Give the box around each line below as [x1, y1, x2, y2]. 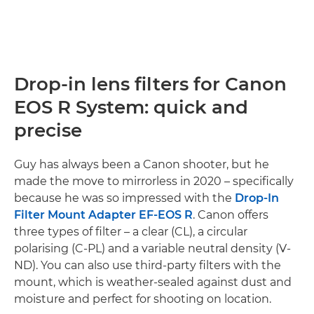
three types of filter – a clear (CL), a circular [14, 225, 247, 239]
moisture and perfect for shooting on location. [14, 292, 271, 306]
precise [14, 119, 82, 142]
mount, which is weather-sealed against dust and [14, 275, 292, 289]
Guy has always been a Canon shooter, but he [14, 158, 269, 172]
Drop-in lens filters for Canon [14, 73, 287, 96]
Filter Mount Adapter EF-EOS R [14, 208, 193, 222]
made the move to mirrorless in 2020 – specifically [14, 175, 294, 189]
